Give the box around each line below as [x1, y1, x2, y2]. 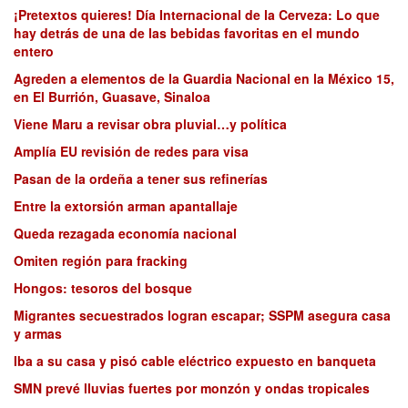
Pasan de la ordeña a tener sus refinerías [14, 169, 268, 189]
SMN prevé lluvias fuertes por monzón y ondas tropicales [14, 379, 370, 398]
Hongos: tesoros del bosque [14, 279, 192, 298]
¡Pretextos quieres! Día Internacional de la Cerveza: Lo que [14, 5, 380, 25]
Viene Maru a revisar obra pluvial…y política [14, 115, 287, 134]
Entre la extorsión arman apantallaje [14, 197, 238, 216]
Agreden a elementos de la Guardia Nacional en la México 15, [14, 69, 394, 88]
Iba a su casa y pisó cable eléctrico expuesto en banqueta [14, 352, 376, 371]
